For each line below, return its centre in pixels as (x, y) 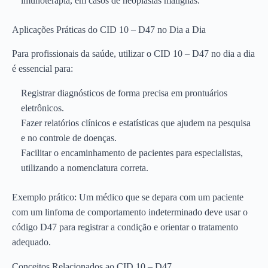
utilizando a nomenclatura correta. (85, 168)
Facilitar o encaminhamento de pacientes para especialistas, (132, 153)
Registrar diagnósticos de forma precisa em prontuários (124, 93)
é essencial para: (42, 68)
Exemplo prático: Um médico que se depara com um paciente (128, 197)
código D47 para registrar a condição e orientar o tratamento (125, 227)
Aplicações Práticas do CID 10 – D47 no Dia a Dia (109, 30)
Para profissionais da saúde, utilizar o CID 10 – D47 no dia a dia (133, 54)
